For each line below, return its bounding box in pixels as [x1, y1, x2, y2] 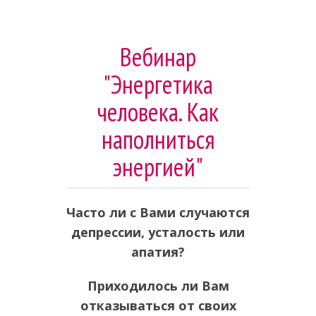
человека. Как [97, 95, 219, 128]
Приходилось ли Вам [87, 276, 229, 294]
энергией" [113, 150, 203, 183]
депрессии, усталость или [71, 224, 245, 241]
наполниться [101, 123, 215, 156]
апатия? [131, 243, 185, 260]
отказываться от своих [80, 296, 236, 314]
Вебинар [120, 40, 196, 73]
